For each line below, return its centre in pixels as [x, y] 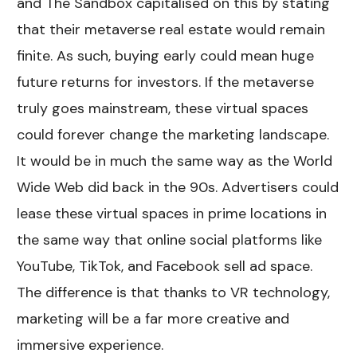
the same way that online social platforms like [170, 240]
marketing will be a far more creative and [153, 319]
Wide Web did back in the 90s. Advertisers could [178, 188]
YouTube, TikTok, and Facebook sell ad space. [165, 267]
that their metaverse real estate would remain [171, 30]
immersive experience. [90, 345]
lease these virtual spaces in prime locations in [172, 214]
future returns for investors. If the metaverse [166, 82]
